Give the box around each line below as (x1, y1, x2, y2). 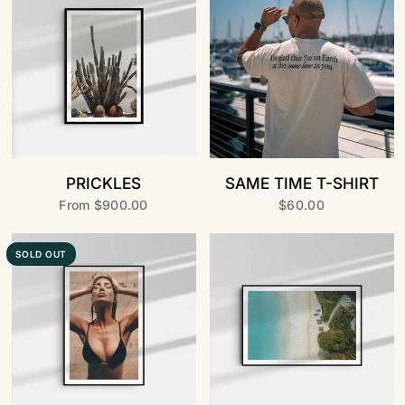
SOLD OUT (14, 248, 67, 259)
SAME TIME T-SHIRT (224, 173, 379, 193)
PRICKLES (66, 173, 141, 193)
